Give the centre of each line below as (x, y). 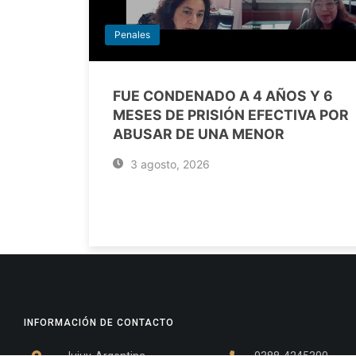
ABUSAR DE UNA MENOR (199, 134)
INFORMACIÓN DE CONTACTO (99, 323)
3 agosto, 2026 (168, 164)
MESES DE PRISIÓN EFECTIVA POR (231, 115)
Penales (132, 35)
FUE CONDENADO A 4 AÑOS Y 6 (223, 96)
